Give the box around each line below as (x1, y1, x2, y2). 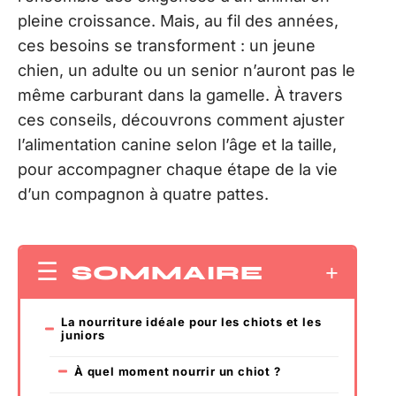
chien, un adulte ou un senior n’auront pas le (18, 61, 355, 80)
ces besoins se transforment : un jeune (18, 36, 316, 55)
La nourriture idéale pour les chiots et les (61, 314, 322, 329)
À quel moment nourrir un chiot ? (74, 363, 281, 378)
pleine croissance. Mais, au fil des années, (18, 11, 339, 30)
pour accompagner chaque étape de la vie (18, 160, 338, 179)
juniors (61, 327, 105, 342)
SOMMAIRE (72, 261, 263, 285)
